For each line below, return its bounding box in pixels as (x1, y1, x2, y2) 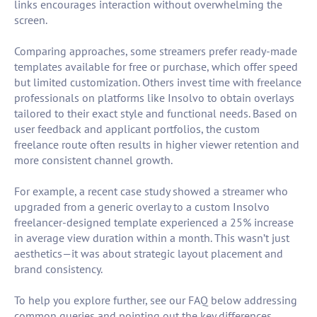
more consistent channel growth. (14, 153, 173, 168)
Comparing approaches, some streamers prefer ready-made (14, 44, 297, 59)
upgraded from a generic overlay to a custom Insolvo (14, 200, 270, 214)
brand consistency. (14, 262, 103, 277)
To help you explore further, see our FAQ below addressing (14, 293, 297, 308)
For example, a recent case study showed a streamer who (14, 184, 288, 199)
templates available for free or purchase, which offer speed (14, 59, 298, 74)
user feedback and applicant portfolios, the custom (14, 122, 260, 137)
